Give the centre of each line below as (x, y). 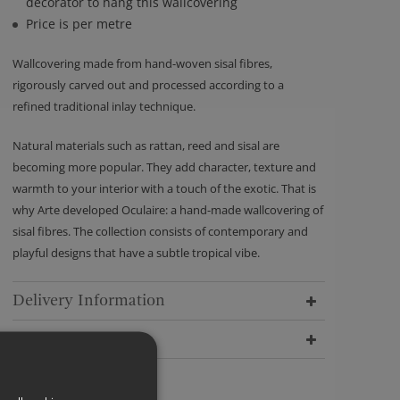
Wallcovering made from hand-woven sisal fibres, (142, 63)
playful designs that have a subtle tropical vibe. (136, 253)
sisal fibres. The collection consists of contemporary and (160, 231)
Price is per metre (79, 24)
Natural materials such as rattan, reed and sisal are (146, 146)
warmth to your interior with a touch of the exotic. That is (164, 188)
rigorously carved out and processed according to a (148, 85)
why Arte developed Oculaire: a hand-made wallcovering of (168, 210)
